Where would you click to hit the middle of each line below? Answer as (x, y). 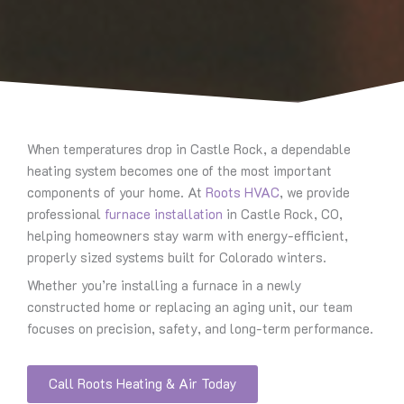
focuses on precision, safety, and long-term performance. (200, 329)
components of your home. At (116, 193)
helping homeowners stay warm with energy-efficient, (188, 236)
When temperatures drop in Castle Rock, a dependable (189, 150)
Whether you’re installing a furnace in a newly (164, 286)
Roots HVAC (243, 193)
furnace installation (164, 215)
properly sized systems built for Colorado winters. (177, 258)
